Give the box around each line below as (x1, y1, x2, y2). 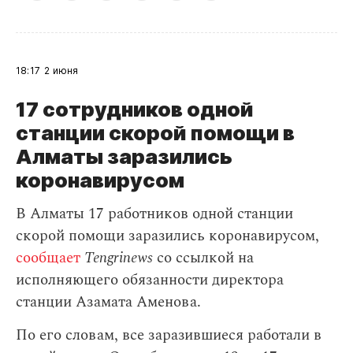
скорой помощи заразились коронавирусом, (16, 225, 319, 247)
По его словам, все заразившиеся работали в (16, 324, 321, 347)
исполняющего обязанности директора (16, 269, 284, 292)
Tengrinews (84, 247, 153, 269)
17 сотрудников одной (16, 97, 254, 121)
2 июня (44, 65, 79, 76)
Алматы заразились (16, 144, 232, 169)
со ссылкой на (153, 247, 254, 269)
